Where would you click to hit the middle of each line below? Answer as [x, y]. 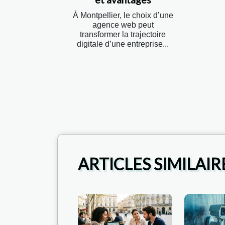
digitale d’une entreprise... [123, 44]
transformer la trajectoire [123, 34]
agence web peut [123, 25]
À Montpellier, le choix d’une [123, 15]
